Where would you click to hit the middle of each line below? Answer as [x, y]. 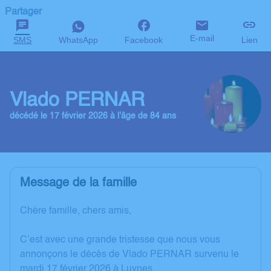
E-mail [202, 38]
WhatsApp [78, 40]
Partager [23, 12]
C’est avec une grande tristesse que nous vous [120, 240]
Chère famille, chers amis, [76, 211]
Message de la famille [78, 183]
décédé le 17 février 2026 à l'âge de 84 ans [93, 116]
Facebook [144, 40]
